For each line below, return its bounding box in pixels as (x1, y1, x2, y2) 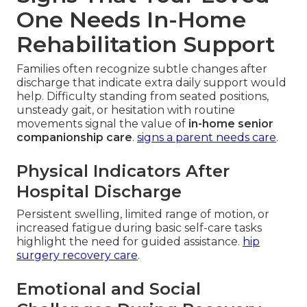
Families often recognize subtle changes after (16, 62, 267, 76)
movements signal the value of (16, 117, 188, 131)
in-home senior (188, 117, 273, 131)
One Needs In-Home (16, 6, 246, 34)
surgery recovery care (16, 249, 138, 262)
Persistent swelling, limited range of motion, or (16, 208, 269, 221)
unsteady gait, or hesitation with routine (16, 103, 235, 117)
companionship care (16, 131, 132, 145)
